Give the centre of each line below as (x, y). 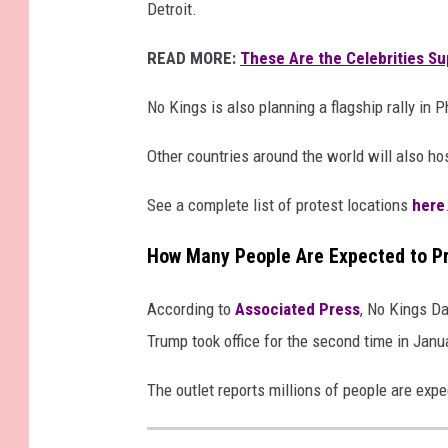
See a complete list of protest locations (277, 205)
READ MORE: (191, 58)
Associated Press (297, 309)
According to (191, 309)
